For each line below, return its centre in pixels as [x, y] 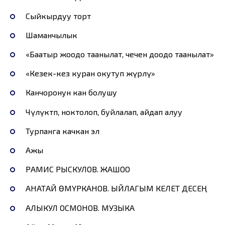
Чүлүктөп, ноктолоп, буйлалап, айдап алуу [104, 111]
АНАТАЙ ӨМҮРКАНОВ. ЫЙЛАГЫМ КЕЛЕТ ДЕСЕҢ [116, 188]
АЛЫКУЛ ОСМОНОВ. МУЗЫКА [80, 207]
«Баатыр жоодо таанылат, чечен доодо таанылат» [120, 54]
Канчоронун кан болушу [71, 92]
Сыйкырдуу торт [58, 16]
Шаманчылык [51, 35]
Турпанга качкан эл [62, 131]
